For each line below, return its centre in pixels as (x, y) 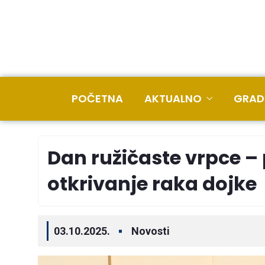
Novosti (151, 231)
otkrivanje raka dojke (152, 184)
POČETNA (97, 98)
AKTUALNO (173, 98)
